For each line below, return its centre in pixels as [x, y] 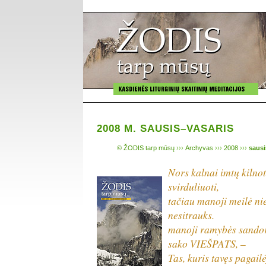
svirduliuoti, [194, 186]
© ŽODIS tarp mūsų [146, 148]
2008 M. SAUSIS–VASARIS [165, 129]
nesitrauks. [191, 215]
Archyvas [199, 148]
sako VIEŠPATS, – [207, 243]
